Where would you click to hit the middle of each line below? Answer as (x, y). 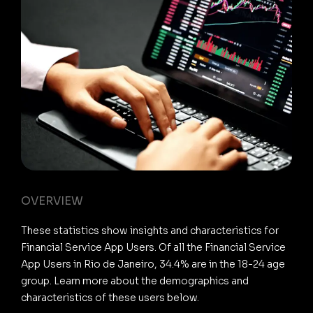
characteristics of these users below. (110, 297)
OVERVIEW (52, 201)
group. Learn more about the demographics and (135, 281)
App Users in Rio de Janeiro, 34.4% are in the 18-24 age (153, 264)
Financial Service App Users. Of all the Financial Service (153, 247)
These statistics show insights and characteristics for (150, 230)
